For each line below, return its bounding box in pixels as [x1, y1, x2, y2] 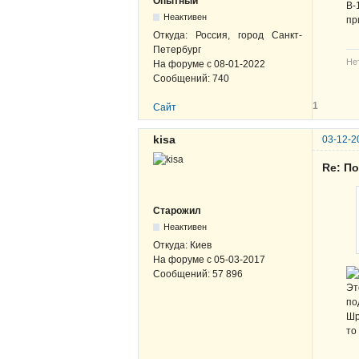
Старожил [153, 204, 201, 216]
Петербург [153, 43, 201, 55]
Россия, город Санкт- [196, 29, 302, 41]
